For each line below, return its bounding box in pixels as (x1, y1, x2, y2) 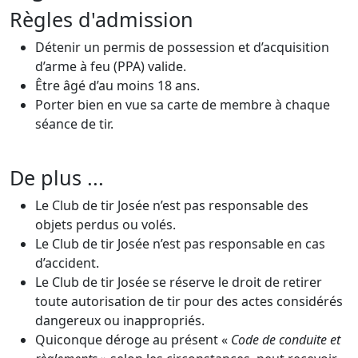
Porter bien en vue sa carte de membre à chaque (35, 95, 330, 113)
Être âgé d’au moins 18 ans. (35, 76, 200, 94)
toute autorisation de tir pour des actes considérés (35, 292, 343, 310)
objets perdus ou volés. (35, 215, 176, 233)
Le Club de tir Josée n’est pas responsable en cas (35, 234, 325, 253)
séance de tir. (35, 114, 113, 133)
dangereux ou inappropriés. (35, 311, 205, 329)
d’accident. (35, 253, 99, 272)
